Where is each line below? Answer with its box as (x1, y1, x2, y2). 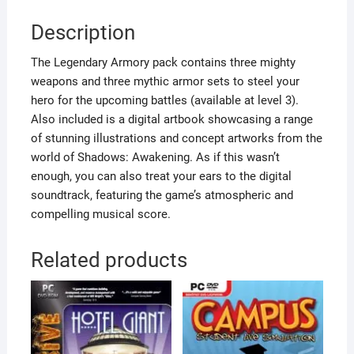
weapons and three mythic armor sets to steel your (30, 73, 299, 88)
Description (30, 20, 135, 44)
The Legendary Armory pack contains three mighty (30, 55, 296, 70)
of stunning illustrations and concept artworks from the (30, 130, 322, 145)
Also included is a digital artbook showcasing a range (30, 111, 313, 126)
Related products (30, 247, 187, 272)
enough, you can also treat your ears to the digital (30, 168, 292, 183)
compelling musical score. (30, 206, 171, 221)
